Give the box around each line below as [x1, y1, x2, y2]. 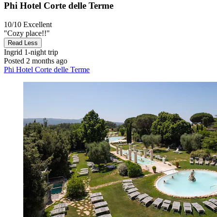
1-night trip [22, 47, 58, 56]
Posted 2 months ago [4, 56, 67, 65]
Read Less [8, 39, 38, 46]
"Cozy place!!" [4, 29, 50, 37]
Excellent [23, 20, 52, 29]
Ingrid [4, 47, 22, 56]
